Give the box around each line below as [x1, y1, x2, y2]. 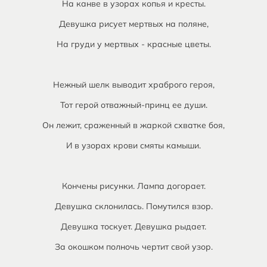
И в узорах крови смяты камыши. [66, 140, 201, 151]
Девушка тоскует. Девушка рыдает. [61, 221, 206, 232]
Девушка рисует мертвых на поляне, [58, 18, 209, 29]
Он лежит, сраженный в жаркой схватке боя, [42, 120, 225, 131]
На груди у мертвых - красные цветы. [56, 39, 211, 49]
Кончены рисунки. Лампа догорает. [61, 181, 206, 191]
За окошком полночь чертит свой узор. [54, 241, 213, 252]
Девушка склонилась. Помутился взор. [54, 201, 213, 212]
